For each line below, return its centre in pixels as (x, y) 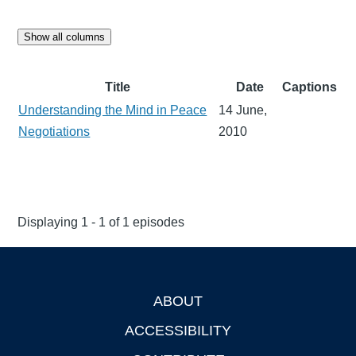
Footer (37, 303)
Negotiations (54, 131)
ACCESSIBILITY (178, 330)
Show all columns (65, 37)
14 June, (243, 110)
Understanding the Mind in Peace (113, 110)
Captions (310, 87)
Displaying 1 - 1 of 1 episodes (101, 222)
